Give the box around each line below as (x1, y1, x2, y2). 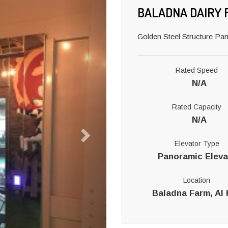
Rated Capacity (172, 103, 222, 111)
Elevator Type (174, 139, 219, 148)
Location (183, 176, 211, 184)
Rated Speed (176, 66, 218, 74)
